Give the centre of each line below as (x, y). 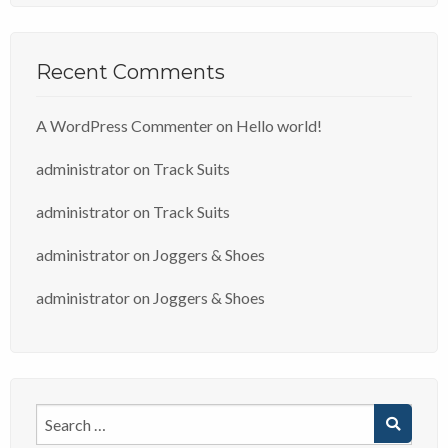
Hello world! (279, 126)
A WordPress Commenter (124, 126)
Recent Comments (130, 72)
